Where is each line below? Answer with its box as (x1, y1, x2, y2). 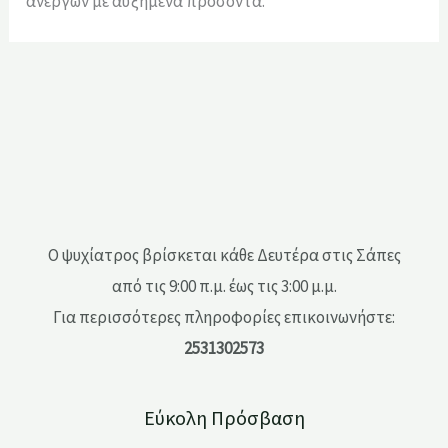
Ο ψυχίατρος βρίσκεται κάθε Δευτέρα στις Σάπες (47, 243, 401, 266)
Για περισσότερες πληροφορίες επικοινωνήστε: (53, 305, 395, 328)
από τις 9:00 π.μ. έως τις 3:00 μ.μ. (111, 274, 337, 297)
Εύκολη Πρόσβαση (143, 405, 305, 431)
